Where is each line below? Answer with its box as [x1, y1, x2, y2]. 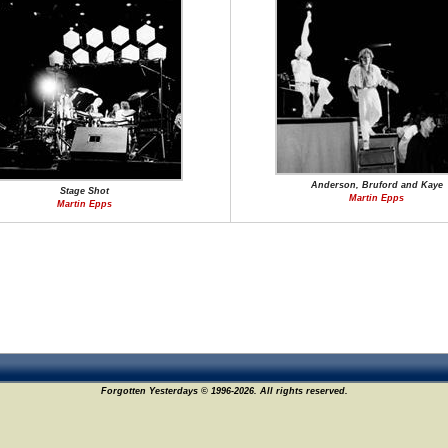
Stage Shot [60, 186, 109, 196]
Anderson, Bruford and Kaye [310, 180, 443, 190]
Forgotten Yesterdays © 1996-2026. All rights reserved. [100, 386, 348, 396]
